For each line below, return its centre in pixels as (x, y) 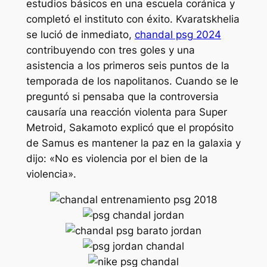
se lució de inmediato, (80, 35)
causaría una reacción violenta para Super (126, 112)
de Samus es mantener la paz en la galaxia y (133, 143)
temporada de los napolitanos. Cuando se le (132, 81)
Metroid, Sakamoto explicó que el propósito (130, 128)
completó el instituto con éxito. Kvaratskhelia (133, 19)
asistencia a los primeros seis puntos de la (128, 66)
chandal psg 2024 (178, 35)
